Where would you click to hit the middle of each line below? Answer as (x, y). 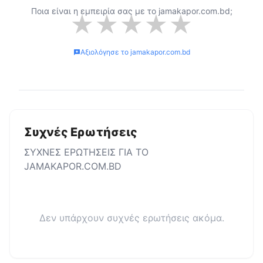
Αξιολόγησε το (105, 52)
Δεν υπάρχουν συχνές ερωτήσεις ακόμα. (131, 218)
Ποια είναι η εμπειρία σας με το (95, 11)
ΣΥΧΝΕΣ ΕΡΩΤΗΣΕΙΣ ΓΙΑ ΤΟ (86, 152)
